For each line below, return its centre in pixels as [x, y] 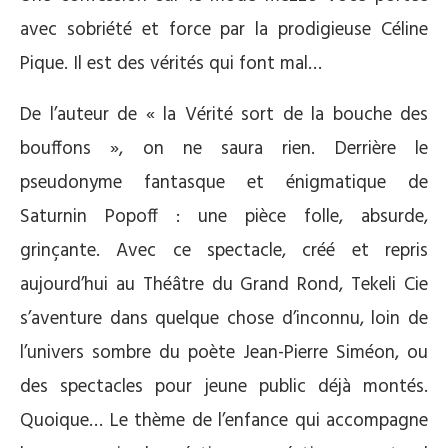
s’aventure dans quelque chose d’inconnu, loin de [224, 319]
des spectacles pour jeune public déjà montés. [224, 387]
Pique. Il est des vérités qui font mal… [171, 64]
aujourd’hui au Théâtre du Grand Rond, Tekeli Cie [224, 285]
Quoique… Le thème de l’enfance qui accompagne [224, 421]
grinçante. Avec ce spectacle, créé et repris [224, 251]
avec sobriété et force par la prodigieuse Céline [224, 30]
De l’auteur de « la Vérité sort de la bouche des [224, 115]
